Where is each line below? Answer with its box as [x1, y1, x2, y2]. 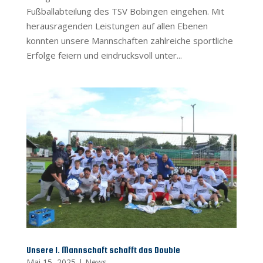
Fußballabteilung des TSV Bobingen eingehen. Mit [26, 5, 224, 18]
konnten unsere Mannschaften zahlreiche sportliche [26, 35, 233, 47]
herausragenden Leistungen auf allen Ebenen [26, 20, 208, 32]
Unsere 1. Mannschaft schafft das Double [26, 245, 180, 255]
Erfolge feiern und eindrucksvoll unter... [26, 49, 182, 62]
